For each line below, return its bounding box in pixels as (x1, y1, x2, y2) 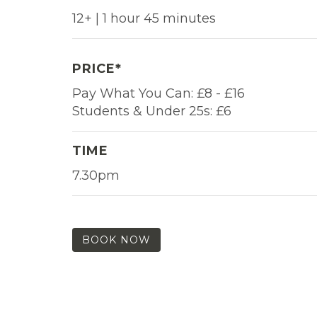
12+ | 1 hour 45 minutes (72, 10, 216, 26)
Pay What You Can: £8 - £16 (72, 85, 245, 101)
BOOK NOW (82, 233, 151, 246)
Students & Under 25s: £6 (72, 103, 231, 119)
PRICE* (72, 60, 122, 76)
